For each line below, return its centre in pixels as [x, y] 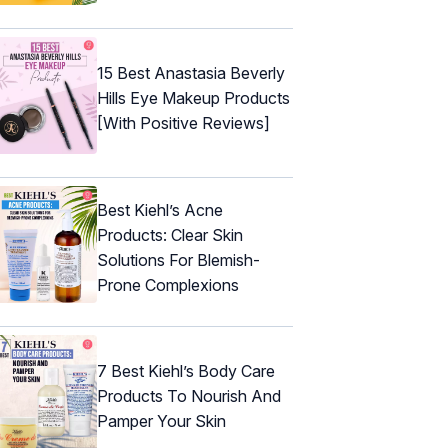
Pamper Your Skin [161, 421]
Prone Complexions [168, 284]
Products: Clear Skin [170, 234]
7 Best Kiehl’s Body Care [186, 371]
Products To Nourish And [189, 396]
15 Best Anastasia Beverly [191, 73]
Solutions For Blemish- [178, 259]
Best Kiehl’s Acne [160, 209]
